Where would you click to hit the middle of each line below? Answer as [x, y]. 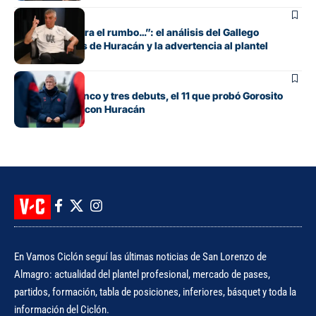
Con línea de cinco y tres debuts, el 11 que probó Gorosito [148, 95]
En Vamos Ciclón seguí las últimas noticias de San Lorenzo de [140, 256]
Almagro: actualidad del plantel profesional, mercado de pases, [142, 274]
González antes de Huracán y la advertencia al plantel [141, 45]
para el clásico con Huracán [80, 109]
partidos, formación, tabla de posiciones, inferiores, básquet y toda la [155, 292]
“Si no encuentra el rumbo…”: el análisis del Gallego [136, 32]
